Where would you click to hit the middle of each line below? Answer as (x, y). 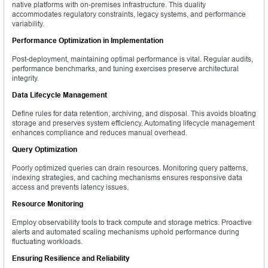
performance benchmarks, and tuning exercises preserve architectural (125, 69)
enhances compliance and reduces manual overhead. (100, 133)
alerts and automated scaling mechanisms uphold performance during (126, 232)
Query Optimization (45, 150)
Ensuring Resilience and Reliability (71, 258)
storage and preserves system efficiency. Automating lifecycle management (133, 123)
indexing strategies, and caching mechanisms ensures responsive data (127, 178)
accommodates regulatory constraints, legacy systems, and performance (129, 14)
